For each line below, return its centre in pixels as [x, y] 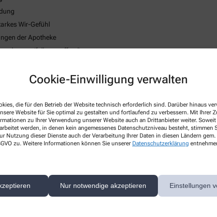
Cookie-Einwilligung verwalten [108, 79]
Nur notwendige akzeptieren [103, 186]
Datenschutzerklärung [161, 143]
